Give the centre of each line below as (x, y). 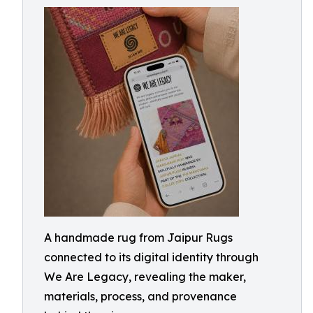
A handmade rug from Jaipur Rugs (138, 238)
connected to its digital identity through (151, 257)
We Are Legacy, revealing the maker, (145, 277)
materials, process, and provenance (140, 296)
